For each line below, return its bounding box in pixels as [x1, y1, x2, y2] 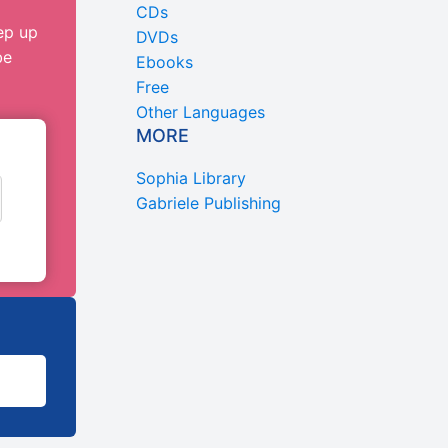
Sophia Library [136, 167, 246, 188]
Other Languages [136, 101, 265, 122]
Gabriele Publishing [136, 192, 281, 213]
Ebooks [136, 51, 193, 72]
